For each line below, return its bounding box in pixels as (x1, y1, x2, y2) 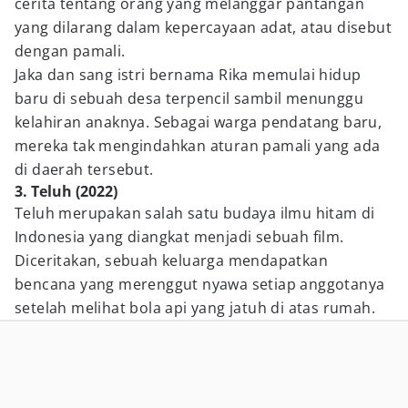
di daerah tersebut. (15, 159, 154, 179)
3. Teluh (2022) (15, 181, 117, 201)
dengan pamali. (15, 41, 126, 61)
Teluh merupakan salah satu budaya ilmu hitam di (15, 203, 375, 223)
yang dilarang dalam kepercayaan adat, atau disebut (15, 17, 392, 37)
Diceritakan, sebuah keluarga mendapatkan (15, 250, 328, 270)
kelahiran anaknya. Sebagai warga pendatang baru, (15, 112, 382, 132)
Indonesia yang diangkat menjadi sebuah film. (15, 227, 344, 247)
